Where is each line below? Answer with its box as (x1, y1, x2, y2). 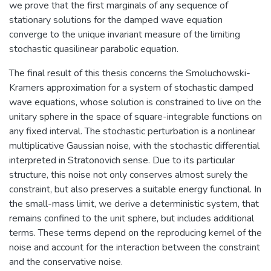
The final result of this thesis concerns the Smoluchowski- (9, 66, 250, 80)
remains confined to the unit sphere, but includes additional (9, 211, 254, 225)
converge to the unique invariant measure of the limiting (9, 27, 240, 41)
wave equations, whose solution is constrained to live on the (9, 95, 261, 109)
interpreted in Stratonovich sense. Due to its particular (9, 153, 235, 167)
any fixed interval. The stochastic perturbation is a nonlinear (9, 124, 255, 138)
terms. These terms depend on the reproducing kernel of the (9, 226, 262, 240)
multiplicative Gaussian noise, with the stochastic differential (9, 139, 260, 152)
